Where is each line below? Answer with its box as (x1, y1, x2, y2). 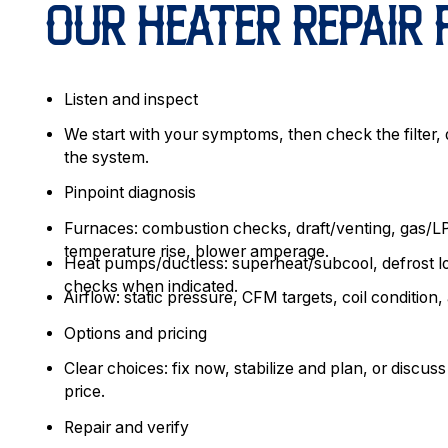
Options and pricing (64, 323, 208, 343)
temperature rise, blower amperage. (64, 241, 330, 261)
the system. (64, 147, 150, 167)
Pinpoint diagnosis (64, 183, 197, 203)
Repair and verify (64, 417, 190, 437)
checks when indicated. (64, 276, 239, 296)
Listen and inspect (64, 89, 199, 109)
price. (64, 382, 106, 402)
